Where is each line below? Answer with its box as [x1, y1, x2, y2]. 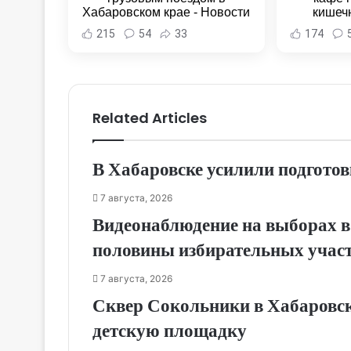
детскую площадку [92, 318, 247, 344]
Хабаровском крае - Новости [82, 5, 251, 20]
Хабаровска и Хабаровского [84, 20, 249, 34]
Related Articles [92, 108, 207, 128]
